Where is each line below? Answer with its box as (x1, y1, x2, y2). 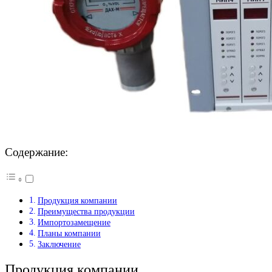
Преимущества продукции (37, 206, 135, 217)
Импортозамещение (37, 217, 110, 228)
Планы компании (37, 228, 101, 239)
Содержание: (5, 146, 68, 158)
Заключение (37, 239, 81, 250)
